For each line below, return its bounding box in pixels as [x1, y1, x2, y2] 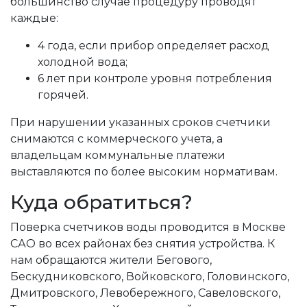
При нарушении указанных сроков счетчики [10, 116, 271, 129]
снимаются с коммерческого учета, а [10, 132, 223, 145]
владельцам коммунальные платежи [10, 149, 225, 162]
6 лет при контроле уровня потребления [38, 72, 272, 85]
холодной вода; [38, 56, 127, 69]
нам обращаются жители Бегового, [10, 254, 212, 267]
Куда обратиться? [10, 191, 193, 214]
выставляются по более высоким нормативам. [10, 165, 278, 178]
